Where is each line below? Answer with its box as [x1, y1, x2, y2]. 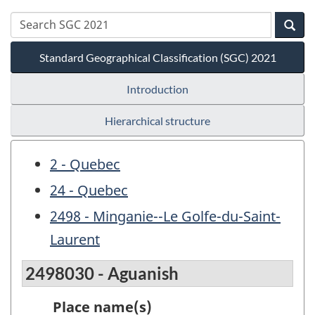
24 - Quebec [50, 180, 128, 200]
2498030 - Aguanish [25, 263, 179, 284]
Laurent [50, 229, 100, 249]
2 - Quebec [50, 154, 120, 174]
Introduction [127, 82, 188, 96]
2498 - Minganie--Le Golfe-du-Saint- [50, 206, 281, 226]
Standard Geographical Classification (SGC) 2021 [39, 50, 276, 64]
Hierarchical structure [105, 113, 210, 127]
